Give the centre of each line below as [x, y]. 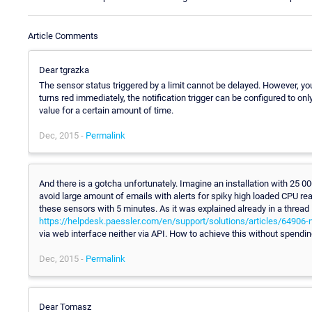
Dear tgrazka [64, 70]
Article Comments [63, 36]
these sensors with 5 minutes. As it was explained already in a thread [174, 208]
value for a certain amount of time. [106, 110]
